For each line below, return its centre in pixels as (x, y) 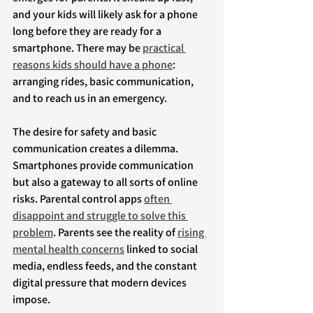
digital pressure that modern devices (101, 283)
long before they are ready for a (88, 31)
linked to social (162, 249)
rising (192, 232)
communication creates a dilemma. (96, 148)
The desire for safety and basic (86, 132)
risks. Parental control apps (78, 199)
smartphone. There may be (78, 48)
